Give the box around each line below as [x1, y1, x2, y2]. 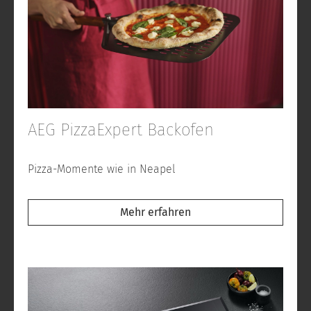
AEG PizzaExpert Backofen [28, 120, 214, 140]
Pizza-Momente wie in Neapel [28, 162, 176, 176]
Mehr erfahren [120, 205, 191, 219]
